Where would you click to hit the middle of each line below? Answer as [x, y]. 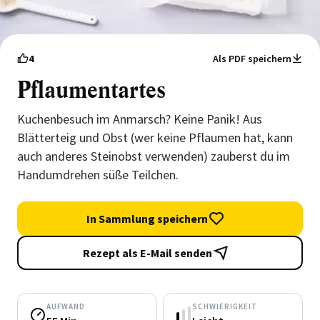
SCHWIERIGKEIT [225, 306]
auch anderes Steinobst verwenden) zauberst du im [154, 156]
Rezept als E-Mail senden [147, 253]
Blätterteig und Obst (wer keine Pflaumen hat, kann [155, 137]
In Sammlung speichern [147, 219]
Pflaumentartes [91, 90]
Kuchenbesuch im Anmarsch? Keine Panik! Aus [140, 119]
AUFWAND [66, 306]
